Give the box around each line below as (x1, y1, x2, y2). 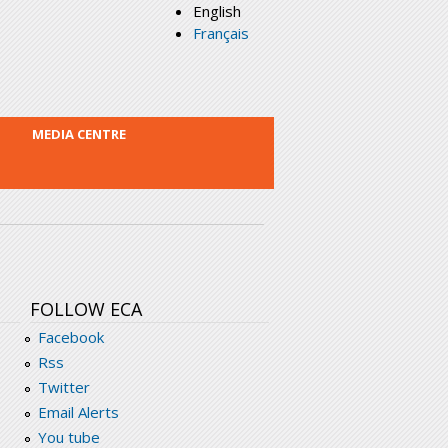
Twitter (37, 377, 90, 398)
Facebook (37, 327, 104, 348)
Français (193, 23, 249, 43)
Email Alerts (37, 402, 119, 423)
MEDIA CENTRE (32, 125, 126, 144)
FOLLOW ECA (30, 297, 142, 322)
